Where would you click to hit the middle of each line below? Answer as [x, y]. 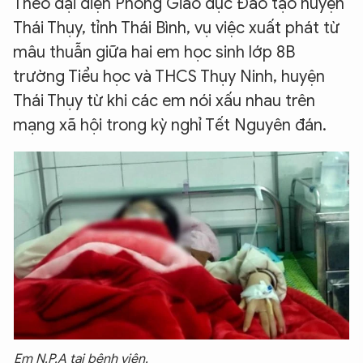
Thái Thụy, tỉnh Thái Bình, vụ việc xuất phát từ [176, 28]
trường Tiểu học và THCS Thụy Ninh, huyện [169, 77]
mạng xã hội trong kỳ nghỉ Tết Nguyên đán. [170, 125]
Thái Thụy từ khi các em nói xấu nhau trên [164, 101]
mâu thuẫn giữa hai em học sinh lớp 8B [154, 52]
